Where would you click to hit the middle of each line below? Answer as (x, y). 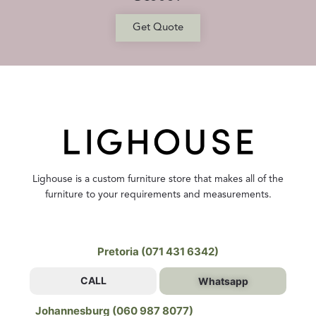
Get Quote (158, 28)
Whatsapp (223, 281)
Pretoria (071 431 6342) (158, 252)
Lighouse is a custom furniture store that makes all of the (158, 180)
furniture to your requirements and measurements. (158, 195)
